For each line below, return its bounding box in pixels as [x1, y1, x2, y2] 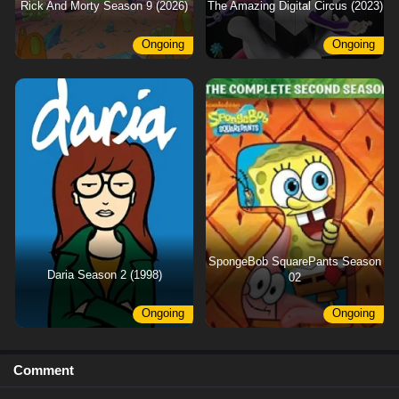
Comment [13, 362, 74, 378]
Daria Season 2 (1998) [46, 269, 162, 281]
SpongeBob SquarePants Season [208, 256, 381, 268]
